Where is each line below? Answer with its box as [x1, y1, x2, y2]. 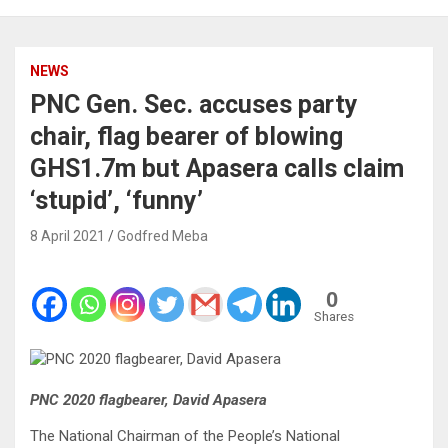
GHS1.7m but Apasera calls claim [30, 153, 404, 183]
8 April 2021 [30, 227, 105, 244]
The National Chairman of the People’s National [30, 426, 340, 445]
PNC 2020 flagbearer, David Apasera [30, 390, 267, 409]
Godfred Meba [117, 227, 208, 244]
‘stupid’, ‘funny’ [30, 185, 203, 215]
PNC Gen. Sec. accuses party [30, 89, 358, 119]
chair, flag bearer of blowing [30, 121, 343, 151]
